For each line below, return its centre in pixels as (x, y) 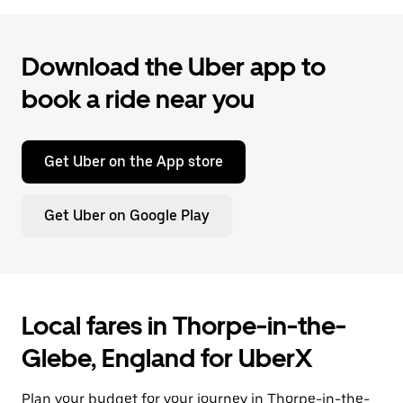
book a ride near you (138, 99)
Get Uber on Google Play (127, 215)
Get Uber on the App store (134, 161)
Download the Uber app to (174, 67)
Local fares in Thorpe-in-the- (184, 326)
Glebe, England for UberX (167, 358)
